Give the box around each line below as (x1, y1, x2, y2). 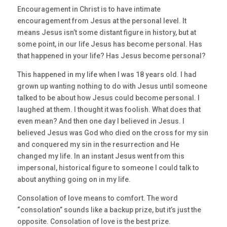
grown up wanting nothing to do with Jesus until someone (17, 82, 207, 91)
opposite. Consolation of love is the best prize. (17, 217, 171, 226)
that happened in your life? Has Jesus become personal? (17, 52, 206, 60)
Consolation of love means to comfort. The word (17, 194, 178, 203)
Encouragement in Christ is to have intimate (17, 5, 161, 14)
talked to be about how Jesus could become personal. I (17, 94, 200, 102)
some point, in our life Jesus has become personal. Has (17, 40, 202, 49)
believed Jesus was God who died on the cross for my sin (17, 129, 208, 137)
